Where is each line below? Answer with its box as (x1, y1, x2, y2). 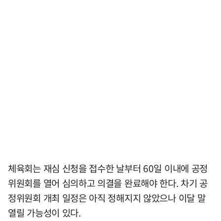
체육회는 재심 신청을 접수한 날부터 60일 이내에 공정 (8, 161, 208, 175)
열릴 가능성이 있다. (8, 205, 81, 220)
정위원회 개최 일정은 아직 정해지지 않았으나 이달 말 (8, 190, 206, 205)
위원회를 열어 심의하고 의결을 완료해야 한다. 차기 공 (8, 176, 208, 190)
